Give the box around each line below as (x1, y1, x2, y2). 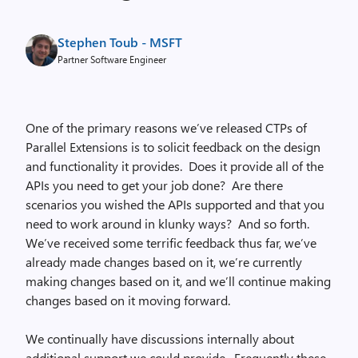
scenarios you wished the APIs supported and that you (26, 196, 324, 213)
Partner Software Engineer (58, 53, 166, 66)
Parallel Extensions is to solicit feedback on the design (26, 138, 320, 155)
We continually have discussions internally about (26, 330, 294, 347)
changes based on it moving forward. (26, 292, 230, 308)
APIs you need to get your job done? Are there (26, 177, 283, 193)
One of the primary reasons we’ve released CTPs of (26, 119, 307, 136)
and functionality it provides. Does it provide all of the (26, 157, 324, 174)
